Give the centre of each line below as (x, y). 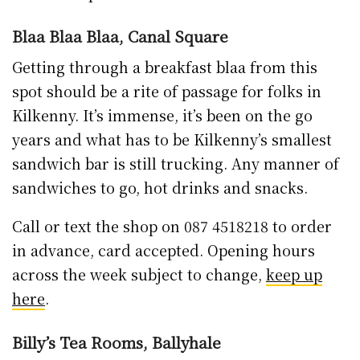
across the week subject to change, (139, 274)
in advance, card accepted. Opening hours (164, 250)
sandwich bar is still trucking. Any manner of (176, 164)
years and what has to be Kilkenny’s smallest (172, 139)
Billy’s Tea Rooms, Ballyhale (117, 342)
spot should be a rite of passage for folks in (167, 91)
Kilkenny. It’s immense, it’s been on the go (162, 115)
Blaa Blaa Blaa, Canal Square (120, 35)
